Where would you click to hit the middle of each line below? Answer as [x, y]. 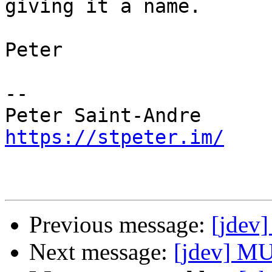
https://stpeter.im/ [114, 138]
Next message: [101, 252]
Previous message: [120, 225]
